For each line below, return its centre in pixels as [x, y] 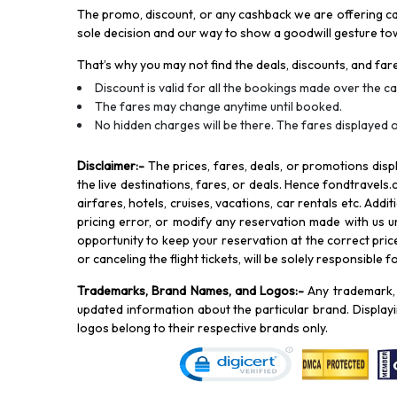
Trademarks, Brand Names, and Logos [187, 291]
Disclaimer [106, 166]
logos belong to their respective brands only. [202, 328]
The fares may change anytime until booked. [218, 107]
